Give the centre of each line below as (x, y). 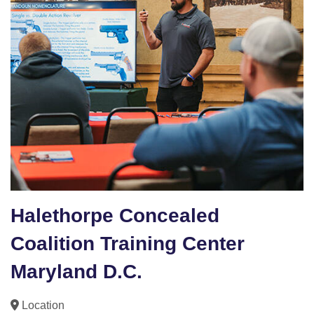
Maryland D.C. (76, 272)
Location (42, 306)
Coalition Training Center (128, 244)
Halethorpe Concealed (115, 216)
